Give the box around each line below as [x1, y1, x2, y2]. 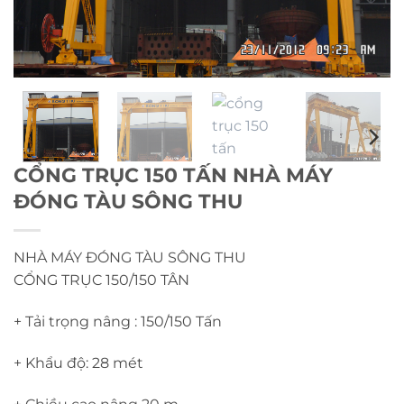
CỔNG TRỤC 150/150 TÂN [14, 271, 189, 289]
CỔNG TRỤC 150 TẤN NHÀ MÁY [14, 162, 333, 188]
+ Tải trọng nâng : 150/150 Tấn [14, 313, 222, 331]
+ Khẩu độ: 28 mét [14, 354, 143, 372]
